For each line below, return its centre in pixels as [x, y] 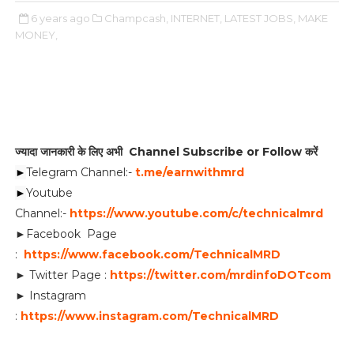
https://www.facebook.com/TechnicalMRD [152, 254]
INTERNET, [196, 18]
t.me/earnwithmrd [190, 172]
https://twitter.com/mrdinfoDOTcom [220, 275]
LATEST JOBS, [260, 18]
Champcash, [136, 18]
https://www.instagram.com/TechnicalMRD [149, 316]
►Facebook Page [66, 234]
